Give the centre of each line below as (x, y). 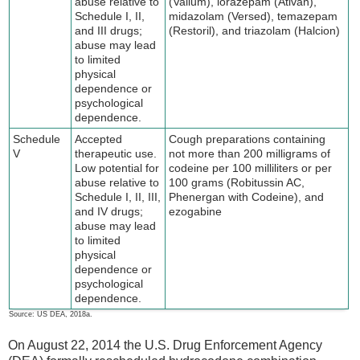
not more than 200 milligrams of (250, 153)
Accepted (99, 139)
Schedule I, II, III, (118, 196)
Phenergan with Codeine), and (247, 196)
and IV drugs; (109, 211)
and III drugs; (109, 30)
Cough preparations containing (247, 139)
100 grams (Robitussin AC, (237, 182)
